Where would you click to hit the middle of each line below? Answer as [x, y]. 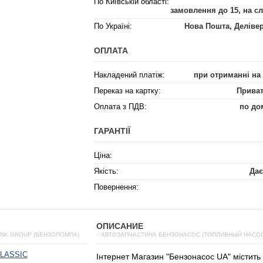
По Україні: [113, 26]
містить [247, 257]
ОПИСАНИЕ [120, 226]
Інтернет [113, 257]
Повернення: [116, 187]
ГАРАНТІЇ [112, 131]
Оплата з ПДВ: [120, 107]
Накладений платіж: [129, 75]
